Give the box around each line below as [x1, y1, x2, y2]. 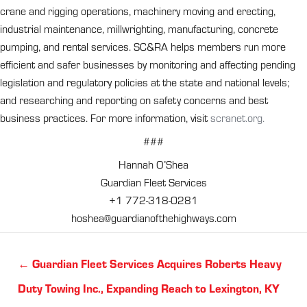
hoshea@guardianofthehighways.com [71, 211, 236, 225]
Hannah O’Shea [119, 158, 188, 172]
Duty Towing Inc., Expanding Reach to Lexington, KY [18, 280, 280, 296]
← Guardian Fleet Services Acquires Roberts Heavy [18, 256, 282, 271]
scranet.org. [210, 111, 265, 125]
